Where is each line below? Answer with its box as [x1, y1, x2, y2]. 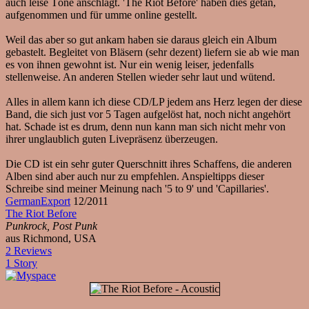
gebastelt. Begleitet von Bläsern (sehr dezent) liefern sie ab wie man [6, 46, 299, 58]
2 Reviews [6, 245, 52, 257]
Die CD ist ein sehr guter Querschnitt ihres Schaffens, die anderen [6, 158, 292, 170]
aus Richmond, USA [6, 232, 97, 244]
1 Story [6, 257, 37, 269]
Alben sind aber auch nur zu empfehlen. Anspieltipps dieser [6, 170, 264, 182]
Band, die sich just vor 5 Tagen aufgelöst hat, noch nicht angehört [6, 108, 290, 120]
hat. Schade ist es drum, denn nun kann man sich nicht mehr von [6, 121, 286, 132]
